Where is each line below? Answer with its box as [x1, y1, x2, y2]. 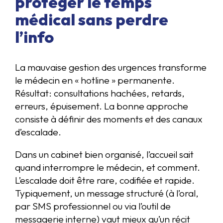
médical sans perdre [15, 9, 168, 30]
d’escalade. [15, 126, 61, 138]
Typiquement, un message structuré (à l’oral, [15, 187, 199, 200]
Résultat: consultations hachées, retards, [15, 87, 185, 100]
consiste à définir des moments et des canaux [15, 113, 203, 125]
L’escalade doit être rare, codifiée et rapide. [15, 174, 195, 187]
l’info [15, 27, 54, 47]
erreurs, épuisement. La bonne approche [15, 100, 188, 112]
